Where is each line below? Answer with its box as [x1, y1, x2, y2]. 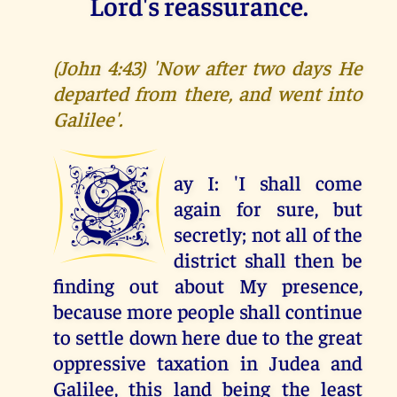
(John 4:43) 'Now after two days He [52, 53, 363, 80]
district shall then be [174, 246, 363, 273]
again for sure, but [174, 195, 363, 222]
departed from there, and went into [52, 79, 363, 105]
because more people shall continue [52, 298, 363, 324]
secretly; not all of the [174, 221, 363, 247]
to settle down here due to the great [52, 323, 363, 350]
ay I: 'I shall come [174, 169, 363, 196]
